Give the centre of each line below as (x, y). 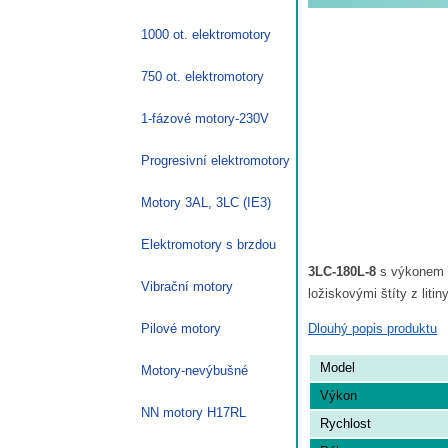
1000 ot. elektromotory (206, 34)
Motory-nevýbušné (194, 370)
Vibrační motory (187, 286)
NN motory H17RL (193, 412)
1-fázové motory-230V (205, 118)
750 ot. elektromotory (202, 76)
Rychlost (345, 423)
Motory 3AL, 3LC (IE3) (206, 202)
